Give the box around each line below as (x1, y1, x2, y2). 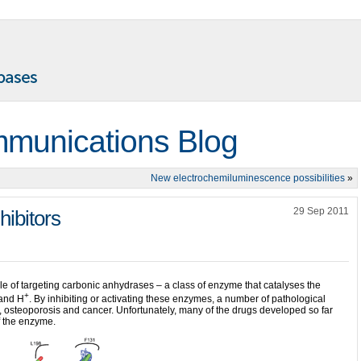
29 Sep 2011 (293, 205, 349, 217)
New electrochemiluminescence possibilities (151, 172, 345, 184)
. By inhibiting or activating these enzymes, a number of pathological (29, 293, 326, 305)
